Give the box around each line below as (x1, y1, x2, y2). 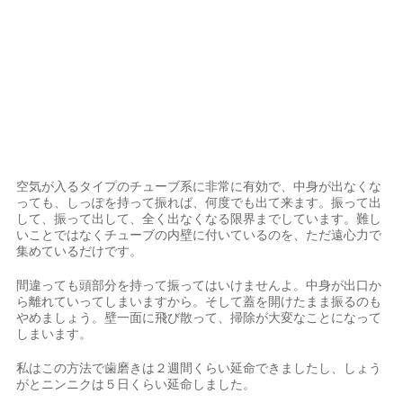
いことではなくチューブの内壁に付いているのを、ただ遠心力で (16, 228, 382, 242)
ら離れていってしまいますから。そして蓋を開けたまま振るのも (16, 294, 382, 309)
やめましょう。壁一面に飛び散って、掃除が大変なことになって (16, 310, 382, 325)
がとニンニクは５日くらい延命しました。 (16, 377, 256, 391)
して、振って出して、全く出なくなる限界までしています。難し (16, 211, 382, 226)
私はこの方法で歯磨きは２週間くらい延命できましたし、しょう (16, 361, 382, 375)
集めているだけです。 (16, 244, 143, 258)
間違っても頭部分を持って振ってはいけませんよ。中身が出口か (16, 278, 382, 292)
